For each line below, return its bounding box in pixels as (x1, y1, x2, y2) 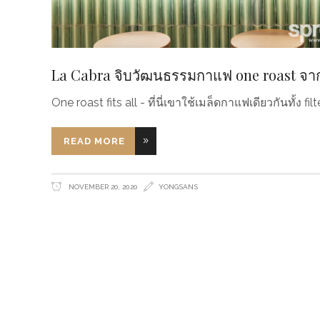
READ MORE (64, 135, 125, 146)
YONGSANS (159, 182, 198, 191)
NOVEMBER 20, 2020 (66, 182, 138, 191)
